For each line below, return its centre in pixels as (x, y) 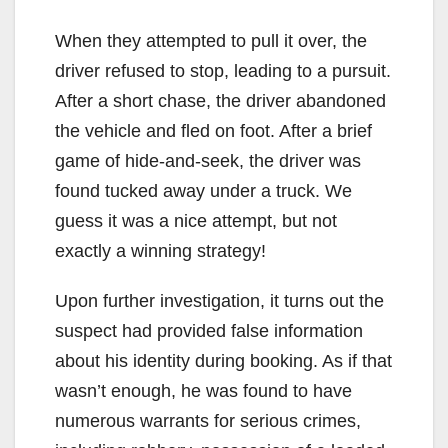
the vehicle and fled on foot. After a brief (213, 130)
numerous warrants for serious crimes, (208, 420)
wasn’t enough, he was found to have (203, 390)
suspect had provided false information (209, 330)
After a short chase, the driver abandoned (220, 100)
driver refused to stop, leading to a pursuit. (223, 70)
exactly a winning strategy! (160, 250)
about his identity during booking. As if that (223, 360)
